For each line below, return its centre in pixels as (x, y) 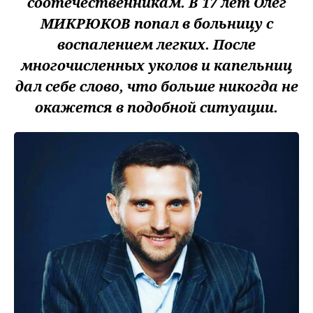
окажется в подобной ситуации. (156, 107)
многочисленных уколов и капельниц (156, 65)
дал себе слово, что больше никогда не (156, 86)
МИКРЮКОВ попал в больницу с (156, 23)
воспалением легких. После (156, 44)
